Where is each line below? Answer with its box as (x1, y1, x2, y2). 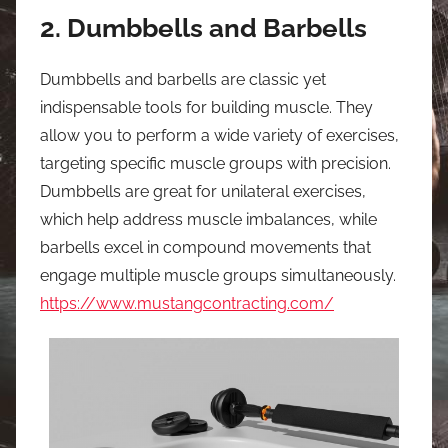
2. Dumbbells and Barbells (40, 13, 367, 43)
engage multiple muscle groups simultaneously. (40, 265, 396, 285)
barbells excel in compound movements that (40, 237, 371, 257)
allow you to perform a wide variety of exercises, (40, 125, 399, 145)
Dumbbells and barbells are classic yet (40, 69, 326, 89)
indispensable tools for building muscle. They (40, 97, 373, 117)
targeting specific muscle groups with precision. (40, 153, 391, 173)
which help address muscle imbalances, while (40, 209, 377, 229)
